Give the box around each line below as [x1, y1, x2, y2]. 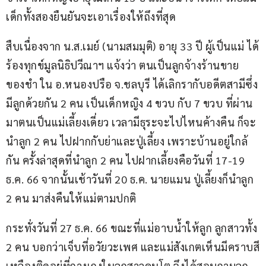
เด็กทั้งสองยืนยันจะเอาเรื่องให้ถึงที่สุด [6, 9, 176, 24]
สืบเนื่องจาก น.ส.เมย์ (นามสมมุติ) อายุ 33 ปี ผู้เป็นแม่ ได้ [6, 39, 259, 53]
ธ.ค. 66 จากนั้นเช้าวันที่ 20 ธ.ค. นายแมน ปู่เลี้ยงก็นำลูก [6, 172, 256, 186]
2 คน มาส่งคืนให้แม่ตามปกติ [6, 191, 137, 205]
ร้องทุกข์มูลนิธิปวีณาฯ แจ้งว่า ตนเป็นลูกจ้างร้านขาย [6, 58, 239, 72]
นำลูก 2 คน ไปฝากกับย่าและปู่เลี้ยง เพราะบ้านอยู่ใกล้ [6, 134, 248, 148]
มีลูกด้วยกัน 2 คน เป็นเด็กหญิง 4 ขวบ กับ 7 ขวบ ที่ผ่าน [6, 96, 253, 110]
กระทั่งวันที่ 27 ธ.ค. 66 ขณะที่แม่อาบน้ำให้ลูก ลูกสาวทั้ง [6, 221, 260, 235]
